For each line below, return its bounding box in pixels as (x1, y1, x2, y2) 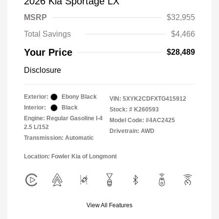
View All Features (87, 202, 132, 209)
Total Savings (24, 30, 71, 38)
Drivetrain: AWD (109, 128, 154, 134)
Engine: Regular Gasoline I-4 (24, 115, 103, 122)
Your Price (24, 47, 72, 58)
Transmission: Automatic (24, 134, 94, 141)
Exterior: (24, 93, 48, 100)
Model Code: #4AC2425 (109, 117, 175, 124)
